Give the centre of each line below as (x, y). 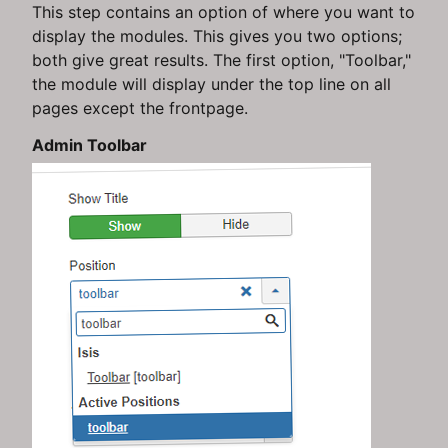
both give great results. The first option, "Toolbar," (221, 59)
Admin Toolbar (89, 144)
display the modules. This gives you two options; (217, 35)
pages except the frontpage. (140, 107)
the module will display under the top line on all (211, 83)
